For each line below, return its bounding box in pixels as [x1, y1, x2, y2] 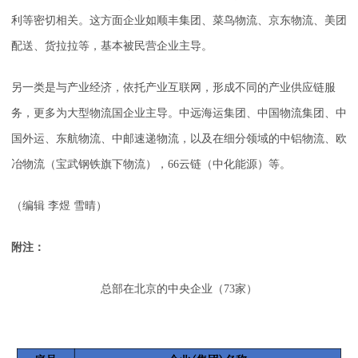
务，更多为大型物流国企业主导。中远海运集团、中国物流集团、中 [11, 107, 347, 120]
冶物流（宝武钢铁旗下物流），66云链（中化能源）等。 [11, 158, 291, 171]
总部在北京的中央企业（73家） [101, 283, 257, 296]
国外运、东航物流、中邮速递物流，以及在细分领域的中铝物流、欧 [11, 133, 347, 145]
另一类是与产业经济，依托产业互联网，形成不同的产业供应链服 [11, 82, 336, 94]
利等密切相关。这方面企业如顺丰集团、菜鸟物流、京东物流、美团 [11, 14, 347, 27]
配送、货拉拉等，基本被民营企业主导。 [11, 40, 213, 53]
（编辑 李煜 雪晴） [11, 200, 107, 213]
